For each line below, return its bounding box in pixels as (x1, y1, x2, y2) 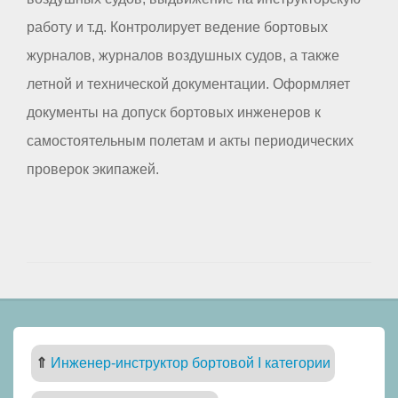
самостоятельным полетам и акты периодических (27, 132, 354, 148)
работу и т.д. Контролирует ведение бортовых (27, 19, 328, 35)
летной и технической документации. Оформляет (27, 76, 350, 92)
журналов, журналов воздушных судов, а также (27, 47, 339, 63)
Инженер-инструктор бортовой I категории (51, 354, 330, 370)
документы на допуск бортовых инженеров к (27, 104, 321, 120)
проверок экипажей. (27, 161, 159, 177)
